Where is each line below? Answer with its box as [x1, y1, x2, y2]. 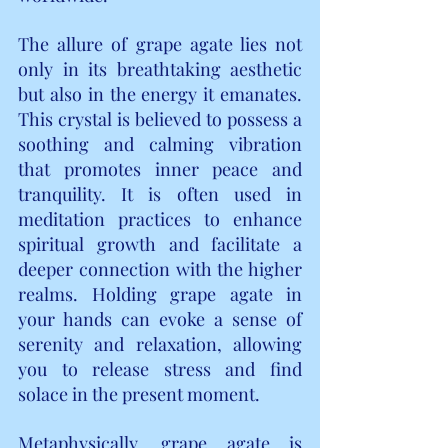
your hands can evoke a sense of [18, 306, 302, 331]
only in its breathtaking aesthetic [18, 56, 302, 81]
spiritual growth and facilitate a [18, 231, 302, 256]
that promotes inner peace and [18, 156, 302, 181]
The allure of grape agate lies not [18, 31, 302, 56]
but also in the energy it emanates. [18, 81, 302, 106]
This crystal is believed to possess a [18, 106, 302, 131]
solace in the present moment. [18, 381, 260, 406]
